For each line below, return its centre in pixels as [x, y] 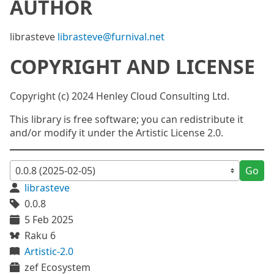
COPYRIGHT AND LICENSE [132, 66]
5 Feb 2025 [49, 220]
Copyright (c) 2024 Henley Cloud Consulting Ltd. [120, 96]
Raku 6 [40, 235]
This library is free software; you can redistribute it [127, 119]
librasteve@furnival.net [111, 37]
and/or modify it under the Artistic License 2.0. [117, 133]
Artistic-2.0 [49, 251]
